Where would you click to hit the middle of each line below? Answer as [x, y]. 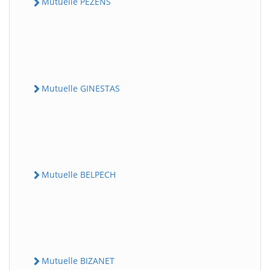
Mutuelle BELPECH [79, 174]
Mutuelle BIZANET [78, 261]
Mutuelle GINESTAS [81, 88]
